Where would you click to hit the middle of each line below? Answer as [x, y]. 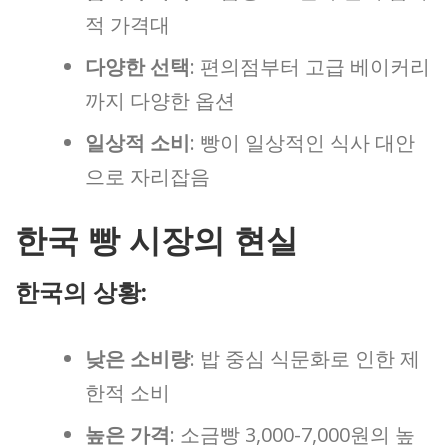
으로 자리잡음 [147, 176]
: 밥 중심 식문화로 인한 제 [305, 358]
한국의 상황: [81, 291]
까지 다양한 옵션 [160, 100]
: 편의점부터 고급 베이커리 [310, 66]
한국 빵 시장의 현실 [156, 240]
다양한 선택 [137, 66]
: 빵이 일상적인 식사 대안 [302, 142]
